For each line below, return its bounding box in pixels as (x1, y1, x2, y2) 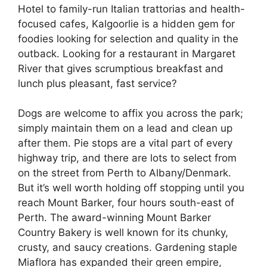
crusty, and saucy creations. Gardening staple (18, 241, 237, 253)
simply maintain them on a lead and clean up (18, 122, 232, 134)
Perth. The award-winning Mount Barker (18, 212, 211, 223)
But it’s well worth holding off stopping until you (18, 182, 244, 194)
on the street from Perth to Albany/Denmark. (18, 167, 231, 179)
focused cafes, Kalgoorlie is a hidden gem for (18, 17, 235, 30)
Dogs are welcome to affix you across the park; (18, 107, 243, 119)
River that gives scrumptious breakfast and (18, 62, 223, 74)
